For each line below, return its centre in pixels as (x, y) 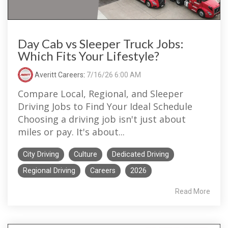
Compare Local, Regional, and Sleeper (101, 93)
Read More (193, 191)
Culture (85, 154)
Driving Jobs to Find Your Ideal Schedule (105, 106)
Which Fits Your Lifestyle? (89, 55)
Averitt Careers (58, 75)
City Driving (41, 154)
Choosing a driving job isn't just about (102, 119)
